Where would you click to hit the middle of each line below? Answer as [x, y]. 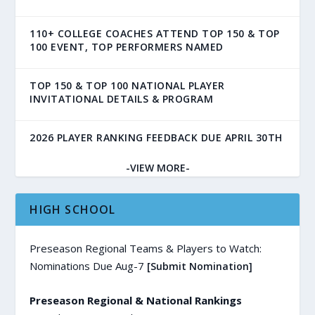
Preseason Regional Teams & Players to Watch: [146, 249]
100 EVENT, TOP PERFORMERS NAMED [127, 47]
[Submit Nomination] [200, 266]
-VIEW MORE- [157, 168]
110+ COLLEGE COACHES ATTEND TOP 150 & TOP [155, 34]
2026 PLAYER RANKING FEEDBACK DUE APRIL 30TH [156, 138]
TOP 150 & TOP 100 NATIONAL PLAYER [127, 86]
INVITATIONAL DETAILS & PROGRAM [122, 99]
